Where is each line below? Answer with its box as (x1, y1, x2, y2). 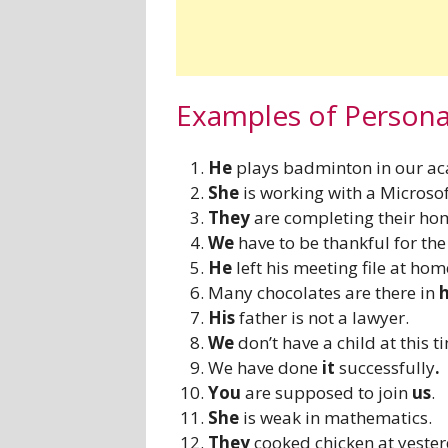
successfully (339, 356, 436, 380)
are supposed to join (245, 381, 413, 405)
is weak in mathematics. (243, 406, 433, 430)
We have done (208, 356, 323, 380)
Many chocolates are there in (208, 281, 440, 305)
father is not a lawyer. (239, 306, 410, 330)
